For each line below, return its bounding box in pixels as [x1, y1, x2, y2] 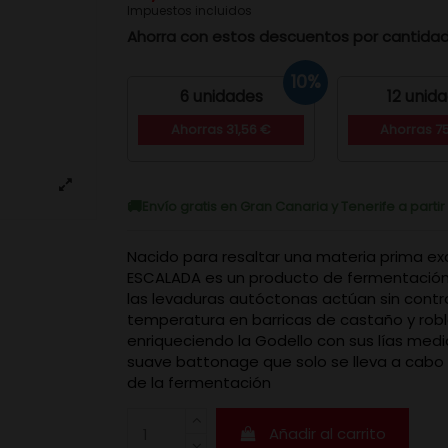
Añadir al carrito [269, 423, 387, 445]
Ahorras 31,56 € [171, 119, 272, 139]
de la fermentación [127, 372, 271, 394]
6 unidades [179, 85, 263, 107]
